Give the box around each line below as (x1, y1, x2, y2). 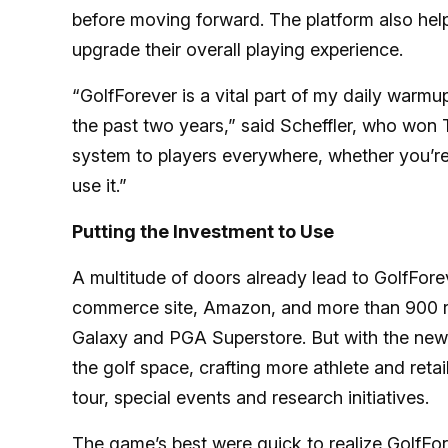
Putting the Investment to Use (72, 221, 334, 242)
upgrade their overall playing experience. (72, 39, 408, 60)
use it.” (72, 175, 127, 196)
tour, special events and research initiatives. (72, 387, 434, 408)
